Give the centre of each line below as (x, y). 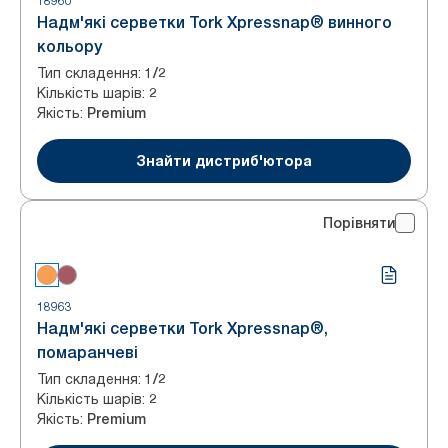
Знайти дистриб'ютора (224, 160)
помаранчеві (87, 352)
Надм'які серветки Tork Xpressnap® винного (214, 22)
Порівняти (359, 223)
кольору (69, 46)
